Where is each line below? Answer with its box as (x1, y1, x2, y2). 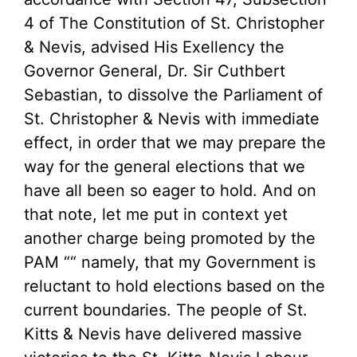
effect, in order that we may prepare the (24, 133, 326, 152)
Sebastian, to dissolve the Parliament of (24, 85, 323, 104)
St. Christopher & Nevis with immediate (24, 109, 320, 128)
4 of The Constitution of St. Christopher (24, 14, 324, 33)
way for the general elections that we (24, 157, 305, 176)
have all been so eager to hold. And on (24, 181, 316, 200)
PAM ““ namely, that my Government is (24, 253, 316, 272)
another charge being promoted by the (24, 229, 316, 248)
